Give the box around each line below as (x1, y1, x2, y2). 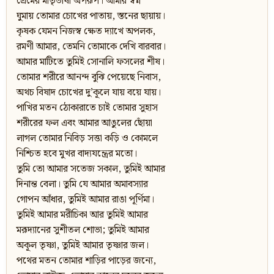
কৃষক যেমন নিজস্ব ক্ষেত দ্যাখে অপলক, (17, 24, 155, 40)
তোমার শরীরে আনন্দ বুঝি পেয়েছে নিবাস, (17, 70, 161, 86)
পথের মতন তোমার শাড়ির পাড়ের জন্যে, (17, 253, 156, 269)
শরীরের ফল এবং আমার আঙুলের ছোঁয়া (17, 116, 152, 131)
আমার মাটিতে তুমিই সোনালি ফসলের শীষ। (17, 54, 165, 70)
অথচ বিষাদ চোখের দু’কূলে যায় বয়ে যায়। (17, 85, 161, 101)
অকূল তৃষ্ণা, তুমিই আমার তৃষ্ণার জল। (17, 238, 149, 254)
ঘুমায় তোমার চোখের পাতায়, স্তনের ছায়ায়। (17, 9, 165, 24)
